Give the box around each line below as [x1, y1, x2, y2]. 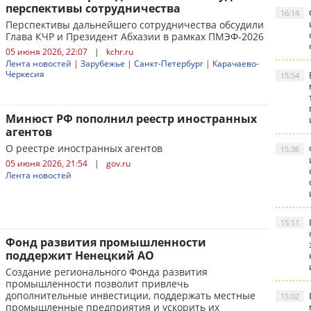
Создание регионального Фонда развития [6, 265, 208, 278]
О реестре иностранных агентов [6, 142, 162, 155]
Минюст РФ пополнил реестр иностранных [6, 111, 257, 126]
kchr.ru [106, 46, 133, 58]
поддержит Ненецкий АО [6, 248, 154, 263]
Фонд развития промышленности [6, 235, 206, 250]
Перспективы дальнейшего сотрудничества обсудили [6, 18, 264, 31]
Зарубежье [81, 58, 125, 69]
